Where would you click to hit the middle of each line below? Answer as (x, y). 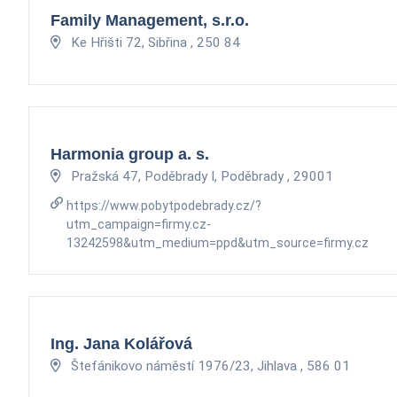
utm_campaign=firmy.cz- (138, 224)
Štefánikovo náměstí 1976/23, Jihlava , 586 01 (209, 366)
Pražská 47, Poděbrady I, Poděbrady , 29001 (200, 176)
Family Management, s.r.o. (150, 20)
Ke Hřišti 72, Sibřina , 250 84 (154, 42)
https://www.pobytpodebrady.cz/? (163, 205)
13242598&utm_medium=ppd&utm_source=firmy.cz (217, 242)
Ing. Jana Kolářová (121, 343)
